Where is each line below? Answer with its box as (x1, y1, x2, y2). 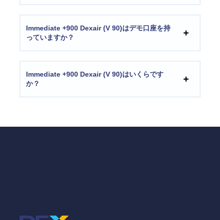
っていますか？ (26, 33, 74, 42)
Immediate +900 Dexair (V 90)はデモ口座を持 (26, 24, 170, 32)
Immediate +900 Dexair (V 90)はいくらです (26, 70, 164, 79)
